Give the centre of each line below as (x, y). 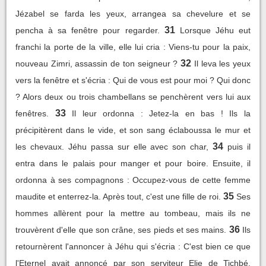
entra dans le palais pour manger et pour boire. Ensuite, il (133, 163)
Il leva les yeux (222, 63)
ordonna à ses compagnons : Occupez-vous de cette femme (133, 180)
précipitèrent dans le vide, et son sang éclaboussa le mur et (133, 130)
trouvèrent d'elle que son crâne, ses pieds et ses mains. (121, 229)
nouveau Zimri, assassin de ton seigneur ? (97, 63)
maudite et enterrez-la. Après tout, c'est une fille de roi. (118, 196)
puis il (239, 146)
